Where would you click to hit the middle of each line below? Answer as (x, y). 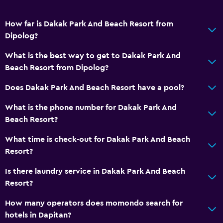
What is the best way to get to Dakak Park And (93, 56)
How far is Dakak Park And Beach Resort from (89, 24)
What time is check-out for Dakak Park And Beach (98, 139)
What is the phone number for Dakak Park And (91, 107)
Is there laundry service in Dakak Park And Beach (95, 171)
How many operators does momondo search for (94, 203)
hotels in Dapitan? (38, 215)
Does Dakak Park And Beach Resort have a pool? (95, 87)
